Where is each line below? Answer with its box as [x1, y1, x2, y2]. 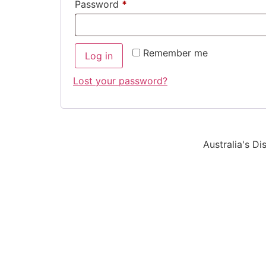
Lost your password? [73, 74, 167, 87]
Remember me [143, 46, 208, 59]
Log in [85, 49, 113, 62]
